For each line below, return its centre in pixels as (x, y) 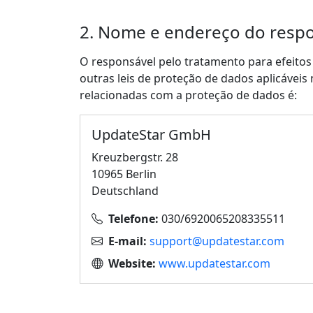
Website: (132, 263)
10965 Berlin (124, 174)
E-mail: (128, 241)
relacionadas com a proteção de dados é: (188, 95)
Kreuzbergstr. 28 (135, 157)
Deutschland (125, 191)
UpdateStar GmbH (151, 134)
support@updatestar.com (217, 241)
